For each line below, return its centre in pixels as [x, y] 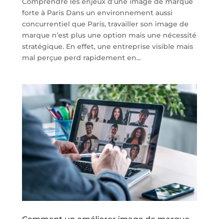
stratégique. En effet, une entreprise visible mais [107, 46]
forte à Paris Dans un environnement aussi [97, 12]
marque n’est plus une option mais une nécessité [109, 35]
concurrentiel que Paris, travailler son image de [105, 24]
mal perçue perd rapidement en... [81, 57]
